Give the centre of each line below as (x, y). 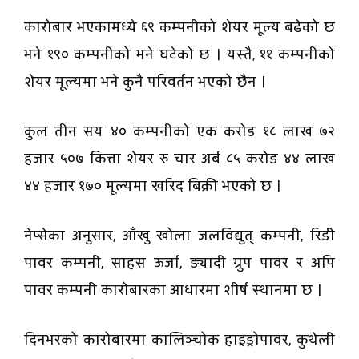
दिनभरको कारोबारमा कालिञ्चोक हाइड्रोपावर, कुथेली (179, 341)
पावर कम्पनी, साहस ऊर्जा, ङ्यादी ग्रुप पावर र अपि (179, 264)
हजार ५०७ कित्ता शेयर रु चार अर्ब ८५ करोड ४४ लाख (179, 159)
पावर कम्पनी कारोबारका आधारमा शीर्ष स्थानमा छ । (173, 291)
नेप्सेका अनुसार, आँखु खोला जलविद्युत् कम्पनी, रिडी (179, 236)
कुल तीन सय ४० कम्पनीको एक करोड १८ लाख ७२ (179, 132)
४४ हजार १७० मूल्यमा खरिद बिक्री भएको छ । (153, 187)
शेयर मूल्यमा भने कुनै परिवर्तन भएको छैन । (145, 83)
